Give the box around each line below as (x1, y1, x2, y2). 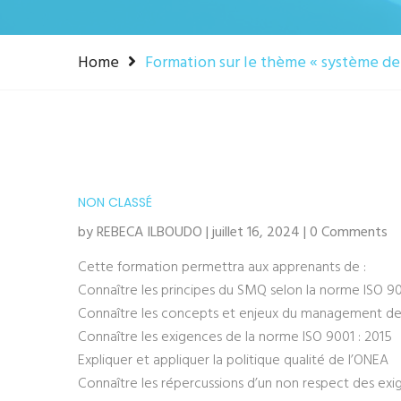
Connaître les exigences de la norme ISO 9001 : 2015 (78, 326, 392, 349)
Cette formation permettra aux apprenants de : (78, 256, 366, 279)
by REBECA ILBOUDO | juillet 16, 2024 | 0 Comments (78, 221, 388, 244)
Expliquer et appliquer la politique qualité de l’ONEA (78, 349, 388, 372)
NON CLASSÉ (78, 193, 152, 211)
